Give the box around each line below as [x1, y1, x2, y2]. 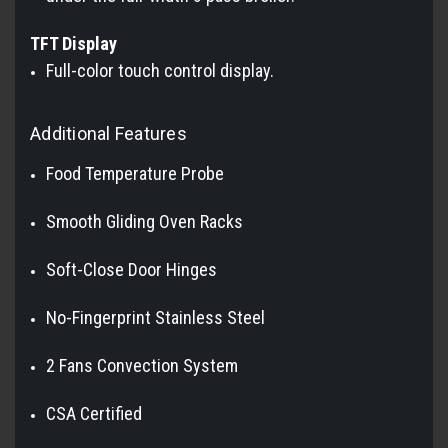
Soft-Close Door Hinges [46, 258, 218, 280]
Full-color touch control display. [46, 59, 275, 81]
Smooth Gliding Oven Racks [46, 210, 244, 232]
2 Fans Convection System [46, 354, 239, 376]
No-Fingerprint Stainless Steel [46, 306, 266, 328]
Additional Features [30, 122, 187, 144]
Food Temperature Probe [46, 162, 225, 184]
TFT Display [30, 32, 117, 54]
